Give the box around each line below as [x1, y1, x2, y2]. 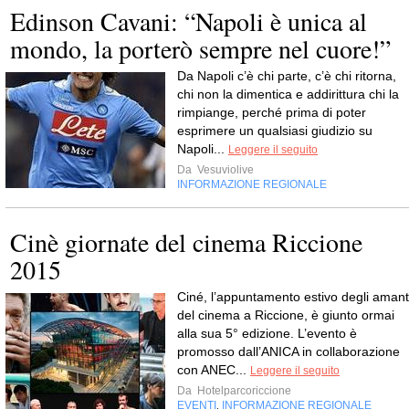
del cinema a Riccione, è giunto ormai [177, 307, 394, 322]
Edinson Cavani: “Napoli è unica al [10, 3, 367, 38]
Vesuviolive [194, 163, 254, 176]
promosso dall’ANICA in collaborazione [177, 343, 400, 359]
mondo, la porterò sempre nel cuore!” [10, 30, 391, 66]
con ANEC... [177, 362, 250, 377]
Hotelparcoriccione [194, 383, 291, 397]
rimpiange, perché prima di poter [177, 104, 366, 120]
